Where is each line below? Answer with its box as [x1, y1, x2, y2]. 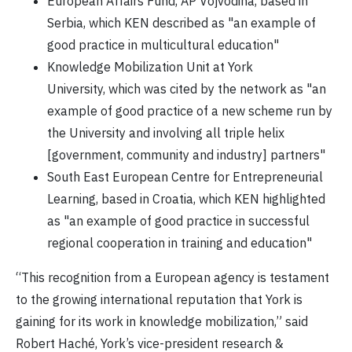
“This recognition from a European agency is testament [16, 269, 329, 286]
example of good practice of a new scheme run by [47, 103, 332, 119]
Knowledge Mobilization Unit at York [47, 59, 253, 75]
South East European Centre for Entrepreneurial [47, 169, 323, 185]
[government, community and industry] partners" [47, 147, 325, 163]
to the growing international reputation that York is [16, 291, 302, 308]
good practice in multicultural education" [47, 37, 279, 53]
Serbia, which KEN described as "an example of [47, 15, 316, 31]
